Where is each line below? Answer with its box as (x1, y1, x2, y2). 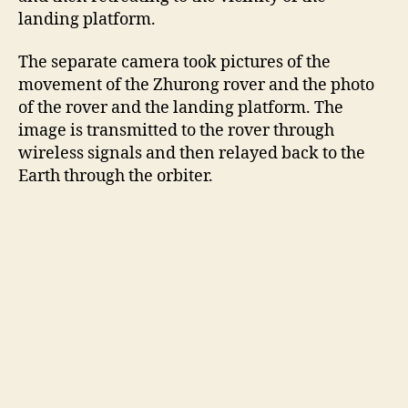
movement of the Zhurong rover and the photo (18, 75, 374, 97)
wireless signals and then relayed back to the (18, 143, 365, 165)
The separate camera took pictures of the (18, 52, 331, 74)
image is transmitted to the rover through (18, 120, 334, 142)
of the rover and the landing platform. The (18, 97, 343, 119)
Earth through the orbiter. (18, 166, 213, 188)
